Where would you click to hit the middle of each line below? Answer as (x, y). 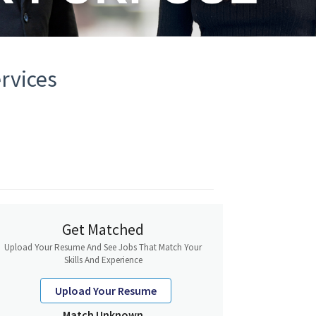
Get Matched (103, 230)
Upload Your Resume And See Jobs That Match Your (103, 248)
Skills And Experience (103, 260)
